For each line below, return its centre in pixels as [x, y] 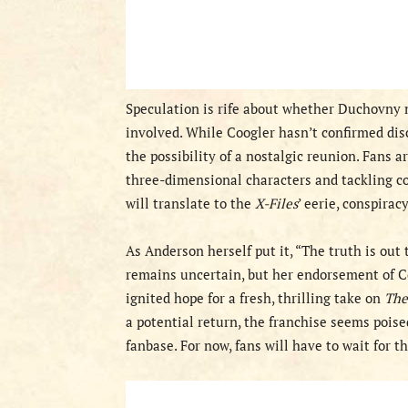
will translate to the [190, 203]
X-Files [276, 203]
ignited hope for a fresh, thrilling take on [255, 298]
